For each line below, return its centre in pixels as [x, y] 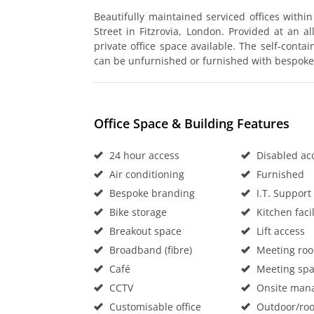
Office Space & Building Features [192, 123]
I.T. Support [282, 193]
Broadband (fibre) [149, 250]
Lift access [279, 231]
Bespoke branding [151, 193]
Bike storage [137, 212]
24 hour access [143, 155]
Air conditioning [145, 174]
